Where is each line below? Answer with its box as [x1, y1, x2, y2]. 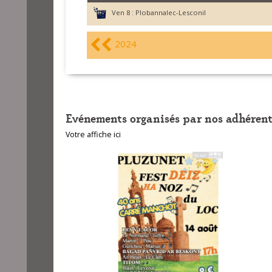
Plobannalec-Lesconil [135, 8, 206, 17]
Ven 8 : [111, 8, 134, 17]
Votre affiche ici [65, 129, 121, 140]
